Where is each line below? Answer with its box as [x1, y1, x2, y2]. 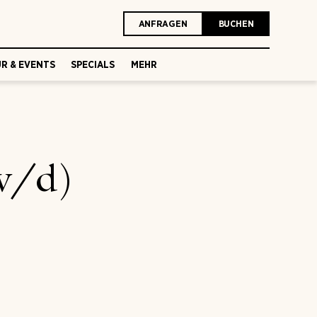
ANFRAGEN [138, 18, 188, 29]
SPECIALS [71, 59, 115, 70]
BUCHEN [218, 18, 254, 29]
